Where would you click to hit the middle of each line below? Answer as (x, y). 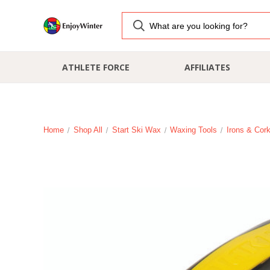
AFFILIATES (207, 67)
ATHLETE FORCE (96, 67)
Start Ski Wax (136, 130)
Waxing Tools (194, 130)
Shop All (88, 130)
